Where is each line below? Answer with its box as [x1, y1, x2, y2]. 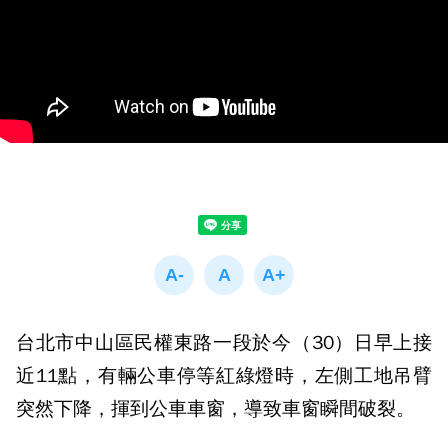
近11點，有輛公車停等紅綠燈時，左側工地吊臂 [16, 364, 432, 388]
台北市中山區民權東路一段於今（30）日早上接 [16, 331, 432, 355]
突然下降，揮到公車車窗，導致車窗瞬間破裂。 [16, 397, 415, 421]
